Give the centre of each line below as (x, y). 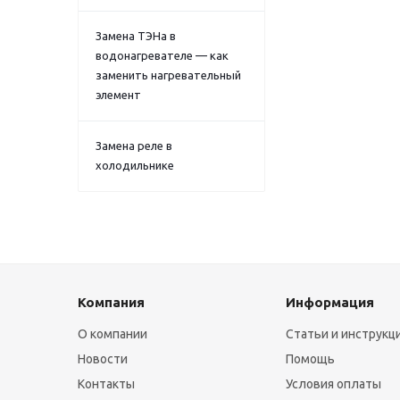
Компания (111, 302)
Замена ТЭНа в (136, 36)
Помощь (311, 359)
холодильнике (135, 165)
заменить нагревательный (168, 75)
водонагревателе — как (162, 55)
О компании (112, 334)
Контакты (106, 384)
